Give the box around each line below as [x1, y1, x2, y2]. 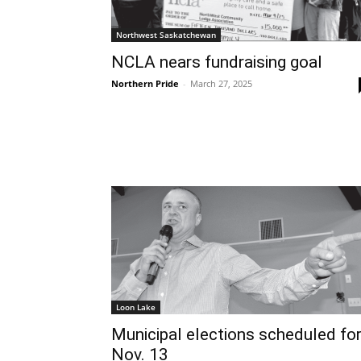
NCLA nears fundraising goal [111, 52, 322, 72]
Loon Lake [116, 301, 156, 313]
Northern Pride [111, 77, 179, 89]
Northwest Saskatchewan [116, 28, 216, 40]
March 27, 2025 [190, 77, 252, 89]
